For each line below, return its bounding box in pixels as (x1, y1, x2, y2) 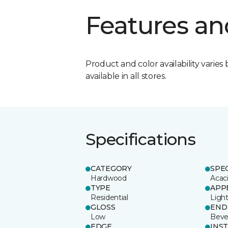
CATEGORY (91, 163, 132, 173)
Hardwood (91, 173, 127, 183)
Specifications (85, 129, 196, 149)
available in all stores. (85, 71, 166, 81)
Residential (91, 192, 128, 202)
